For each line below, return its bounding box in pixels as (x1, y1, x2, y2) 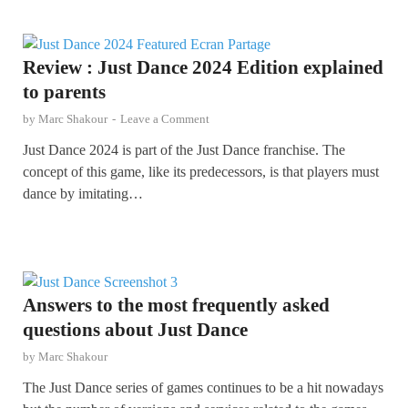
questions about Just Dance (23, 318, 248, 341)
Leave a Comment (120, 111, 209, 126)
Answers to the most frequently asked (23, 293, 330, 316)
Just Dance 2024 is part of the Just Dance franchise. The (23, 141, 345, 158)
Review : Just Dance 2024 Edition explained (23, 56, 383, 78)
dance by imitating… (23, 185, 143, 201)
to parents (23, 80, 106, 103)
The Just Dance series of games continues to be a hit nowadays (23, 379, 383, 395)
